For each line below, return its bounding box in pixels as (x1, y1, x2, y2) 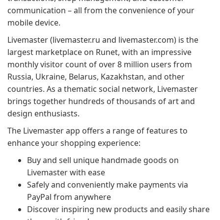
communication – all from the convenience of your (7, 5, 194, 16)
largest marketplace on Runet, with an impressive (7, 47, 192, 57)
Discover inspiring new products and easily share (27, 204, 210, 215)
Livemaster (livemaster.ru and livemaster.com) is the (7, 34, 198, 45)
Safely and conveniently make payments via (27, 179, 188, 190)
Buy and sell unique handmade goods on (27, 155, 179, 165)
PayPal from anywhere (27, 192, 111, 202)
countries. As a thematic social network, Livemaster (7, 83, 198, 94)
